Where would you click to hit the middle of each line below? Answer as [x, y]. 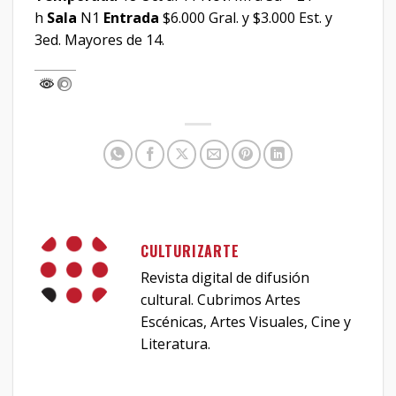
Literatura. [175, 344]
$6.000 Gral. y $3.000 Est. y [247, 18]
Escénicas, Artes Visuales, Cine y [246, 322]
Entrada [133, 18]
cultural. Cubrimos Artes [221, 300]
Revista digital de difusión [225, 278]
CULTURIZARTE [190, 251]
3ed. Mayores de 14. [99, 40]
